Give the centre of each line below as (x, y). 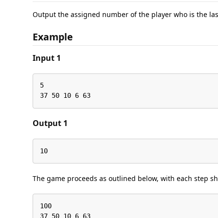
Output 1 (50, 123)
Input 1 (47, 58)
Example (53, 36)
